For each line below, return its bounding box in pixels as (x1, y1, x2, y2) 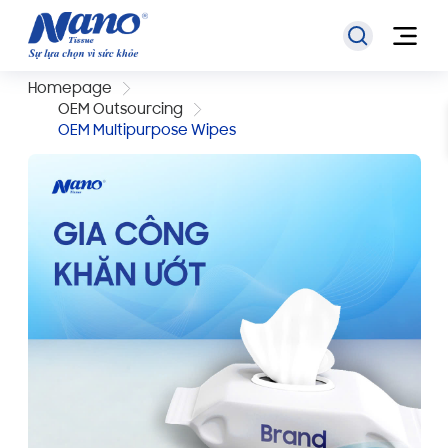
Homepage (27, 82, 112, 98)
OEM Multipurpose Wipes (57, 124, 236, 140)
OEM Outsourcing (57, 103, 183, 119)
